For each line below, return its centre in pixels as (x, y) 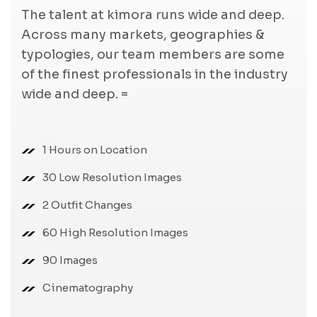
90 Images (70, 260)
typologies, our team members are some (153, 55)
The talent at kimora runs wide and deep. (153, 15)
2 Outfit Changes (87, 205)
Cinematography (88, 288)
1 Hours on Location (95, 150)
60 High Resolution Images (115, 233)
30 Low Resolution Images (112, 178)
